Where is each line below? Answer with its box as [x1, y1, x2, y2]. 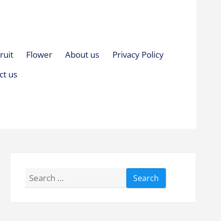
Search [25, 169, 51, 181]
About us [65, 48, 100, 60]
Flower [26, 48, 52, 60]
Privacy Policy [112, 48, 164, 60]
